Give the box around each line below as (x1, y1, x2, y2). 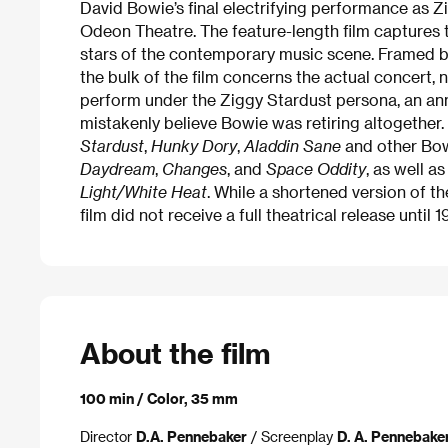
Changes (162, 159, 227, 179)
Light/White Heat (80, 182, 207, 202)
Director (80, 427, 136, 445)
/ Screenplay (247, 427, 337, 445)
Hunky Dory (151, 136, 237, 156)
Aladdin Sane (244, 136, 341, 156)
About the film (80, 336, 270, 370)
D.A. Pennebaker (136, 427, 247, 445)
